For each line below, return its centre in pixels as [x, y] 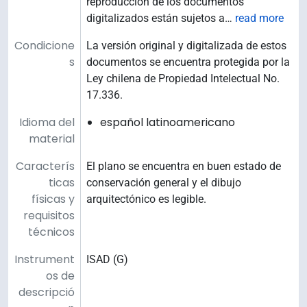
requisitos [49, 216]
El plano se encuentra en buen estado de [184, 167]
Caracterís [45, 167]
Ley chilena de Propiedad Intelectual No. [183, 79]
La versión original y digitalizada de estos [186, 46]
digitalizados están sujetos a [156, 19]
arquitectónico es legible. [146, 199]
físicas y [53, 199]
